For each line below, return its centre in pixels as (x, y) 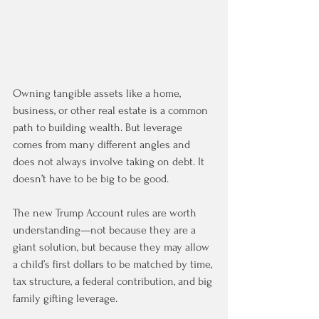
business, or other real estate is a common (112, 110)
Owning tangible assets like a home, (98, 93)
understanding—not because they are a (106, 230)
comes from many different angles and (103, 145)
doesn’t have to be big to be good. (91, 179)
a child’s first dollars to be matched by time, (114, 264)
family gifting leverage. (65, 298)
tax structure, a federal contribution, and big (114, 281)
